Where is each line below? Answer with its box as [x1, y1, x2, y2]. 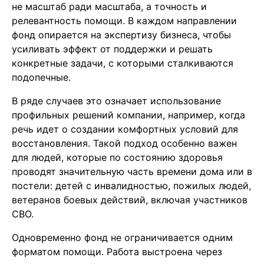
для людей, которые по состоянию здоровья [12, 151, 223, 164]
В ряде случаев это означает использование [12, 95, 221, 107]
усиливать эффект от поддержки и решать [12, 43, 213, 55]
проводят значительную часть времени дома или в [12, 166, 252, 178]
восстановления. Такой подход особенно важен [12, 137, 237, 150]
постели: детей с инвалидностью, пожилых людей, [12, 180, 251, 192]
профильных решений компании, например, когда [12, 109, 245, 121]
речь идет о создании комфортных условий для [12, 123, 238, 136]
